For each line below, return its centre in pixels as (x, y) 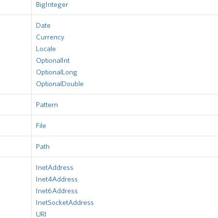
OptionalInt (53, 60)
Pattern (47, 104)
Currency (50, 36)
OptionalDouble (60, 83)
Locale (46, 48)
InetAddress (55, 167)
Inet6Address (57, 190)
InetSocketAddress (65, 202)
